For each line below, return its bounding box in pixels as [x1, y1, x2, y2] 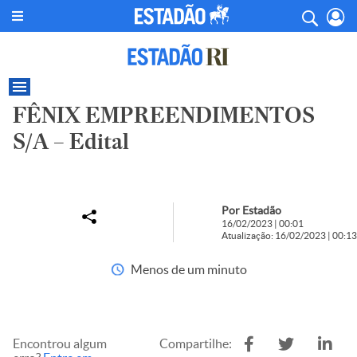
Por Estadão [222, 204, 281, 217]
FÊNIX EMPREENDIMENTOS [13, 102, 315, 128]
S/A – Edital [13, 128, 129, 155]
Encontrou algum [13, 336, 107, 351]
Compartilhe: [159, 336, 232, 351]
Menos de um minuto [130, 262, 247, 277]
